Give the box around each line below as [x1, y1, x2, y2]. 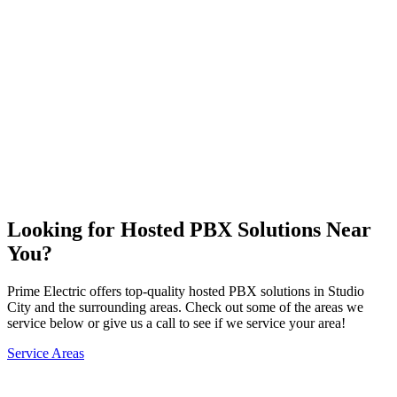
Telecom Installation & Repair [43, 101, 210, 117]
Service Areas [7, 346, 84, 362]
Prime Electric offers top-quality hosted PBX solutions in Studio [7, 284, 364, 300]
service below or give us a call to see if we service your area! [7, 315, 346, 331]
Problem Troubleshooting [43, 27, 184, 43]
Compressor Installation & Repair [43, 64, 230, 80]
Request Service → [7, 184, 121, 200]
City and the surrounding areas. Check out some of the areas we [7, 300, 363, 315]
